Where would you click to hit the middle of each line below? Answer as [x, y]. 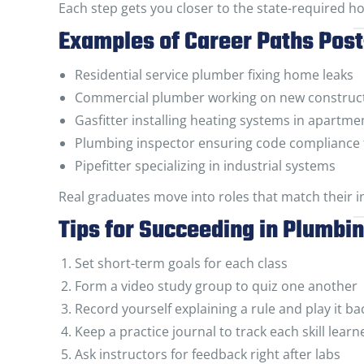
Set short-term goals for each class [181, 263]
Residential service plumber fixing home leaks [214, 75]
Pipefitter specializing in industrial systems [205, 166]
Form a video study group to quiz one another [216, 286]
